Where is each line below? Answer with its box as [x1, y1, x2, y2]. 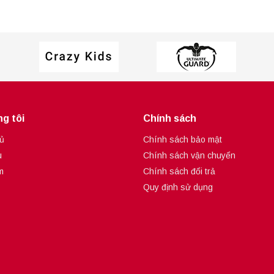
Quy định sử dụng [143, 182, 213, 193]
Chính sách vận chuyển [143, 150, 235, 161]
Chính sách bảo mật [143, 135, 222, 145]
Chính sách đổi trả [143, 166, 215, 177]
